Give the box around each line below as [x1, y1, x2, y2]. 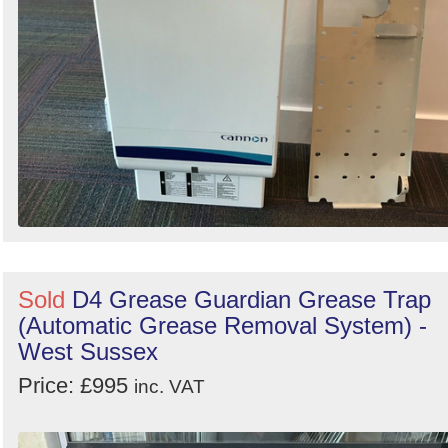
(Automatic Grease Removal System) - [18, 312, 427, 340]
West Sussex [18, 338, 158, 366]
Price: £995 [18, 373, 134, 399]
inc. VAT [134, 376, 205, 398]
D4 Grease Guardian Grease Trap [72, 286, 431, 314]
